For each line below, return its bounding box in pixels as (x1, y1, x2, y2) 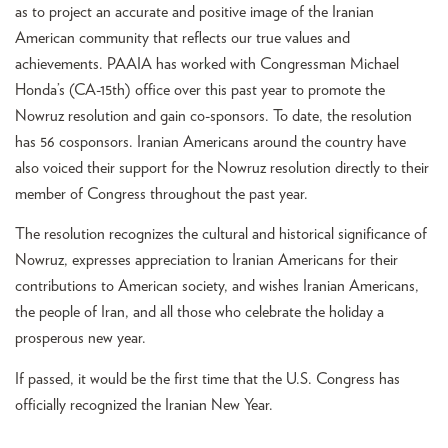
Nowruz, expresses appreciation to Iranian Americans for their (15, 252, 398, 269)
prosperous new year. (15, 330, 146, 347)
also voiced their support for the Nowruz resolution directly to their (15, 159, 429, 176)
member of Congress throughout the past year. (15, 185, 308, 202)
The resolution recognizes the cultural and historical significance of (15, 226, 427, 243)
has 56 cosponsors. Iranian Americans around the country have (15, 133, 406, 150)
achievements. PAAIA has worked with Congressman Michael (15, 55, 399, 72)
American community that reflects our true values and (15, 29, 350, 46)
